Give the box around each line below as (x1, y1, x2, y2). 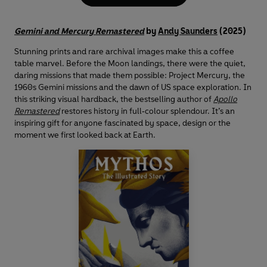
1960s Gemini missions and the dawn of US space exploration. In (14, 82, 252, 93)
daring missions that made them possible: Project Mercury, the (14, 70, 245, 81)
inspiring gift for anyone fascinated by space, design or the (14, 118, 231, 129)
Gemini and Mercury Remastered (14, 26, 144, 37)
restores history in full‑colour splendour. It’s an (60, 106, 235, 117)
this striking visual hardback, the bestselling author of (14, 94, 213, 105)
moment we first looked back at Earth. (14, 130, 156, 141)
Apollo (213, 94, 237, 105)
